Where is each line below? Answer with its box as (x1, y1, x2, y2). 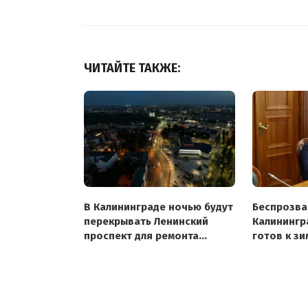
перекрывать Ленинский (84, 214, 208, 228)
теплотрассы (84, 243, 151, 256)
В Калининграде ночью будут (84, 200, 233, 213)
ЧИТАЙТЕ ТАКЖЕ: (84, 60, 180, 76)
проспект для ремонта (84, 229, 199, 242)
